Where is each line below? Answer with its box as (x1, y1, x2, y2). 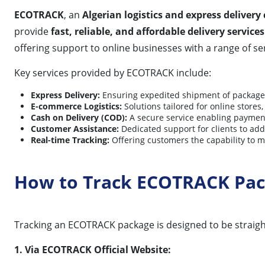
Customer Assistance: (31, 122, 119, 134)
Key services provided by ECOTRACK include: (14, 66, 211, 79)
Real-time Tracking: (31, 134, 109, 146)
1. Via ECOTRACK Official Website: (14, 243, 171, 256)
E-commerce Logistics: (31, 100, 122, 112)
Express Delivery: (31, 89, 100, 101)
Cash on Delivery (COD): (31, 111, 127, 123)
